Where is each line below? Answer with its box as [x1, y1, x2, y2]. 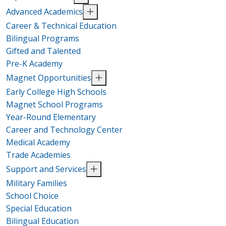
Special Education [6, 202, 72, 214]
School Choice [6, 190, 59, 201]
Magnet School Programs [6, 98, 103, 110]
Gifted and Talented [6, 45, 81, 56]
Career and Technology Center [6, 124, 123, 135]
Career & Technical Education [6, 20, 117, 31]
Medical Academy [6, 136, 70, 148]
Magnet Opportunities [6, 72, 91, 83]
